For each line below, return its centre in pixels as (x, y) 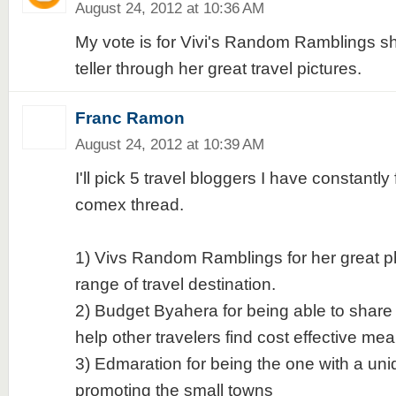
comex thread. (129, 205)
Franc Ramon (129, 118)
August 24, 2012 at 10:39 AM (169, 144)
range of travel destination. (175, 284)
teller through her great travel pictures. (218, 69)
